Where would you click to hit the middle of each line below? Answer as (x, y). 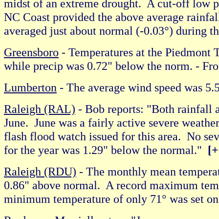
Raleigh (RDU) (40, 171)
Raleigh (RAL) (40, 109)
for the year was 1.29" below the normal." (106, 150)
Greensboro (31, 52)
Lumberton (30, 87)
